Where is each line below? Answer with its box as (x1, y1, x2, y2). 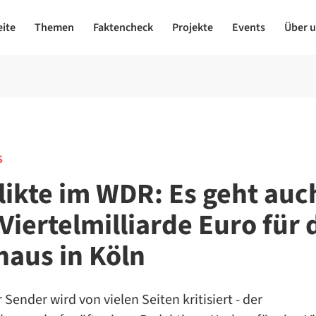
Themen (34, 20, 74, 35)
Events (231, 20, 265, 35)
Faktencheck (92, 20, 153, 35)
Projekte (171, 20, 213, 35)
